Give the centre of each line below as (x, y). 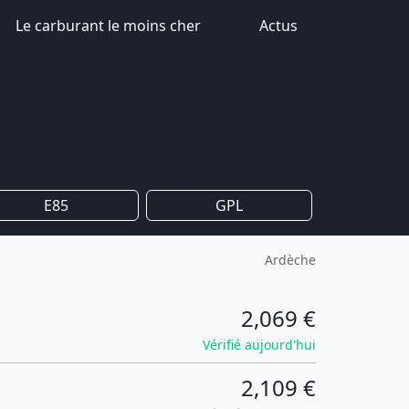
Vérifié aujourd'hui (259, 345)
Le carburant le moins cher (108, 26)
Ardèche (290, 260)
